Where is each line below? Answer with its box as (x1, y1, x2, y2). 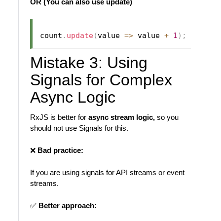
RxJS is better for (30, 112, 88, 121)
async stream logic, (88, 112, 155, 121)
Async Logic (30, 88, 115, 107)
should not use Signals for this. (30, 123, 128, 132)
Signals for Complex (30, 71, 172, 89)
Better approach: (38, 201, 97, 210)
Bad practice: (37, 146, 83, 154)
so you (154, 112, 179, 121)
